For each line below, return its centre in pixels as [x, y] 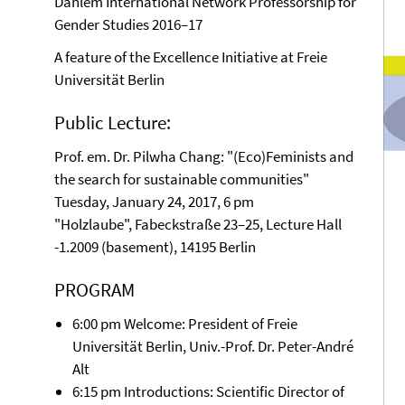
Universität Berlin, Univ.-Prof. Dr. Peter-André [213, 346]
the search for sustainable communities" [182, 179]
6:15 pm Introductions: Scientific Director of [208, 391]
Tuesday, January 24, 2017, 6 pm [154, 202]
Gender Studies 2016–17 [128, 24]
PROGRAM [94, 290]
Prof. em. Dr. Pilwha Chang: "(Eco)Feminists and [204, 156]
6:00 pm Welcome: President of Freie [185, 324]
